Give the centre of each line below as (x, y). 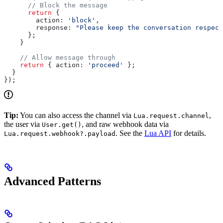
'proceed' (104, 65)
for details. (189, 133)
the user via (23, 124)
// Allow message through (60, 58)
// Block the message (56, 5)
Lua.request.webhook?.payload (60, 134)
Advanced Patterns (53, 181)
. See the (130, 133)
